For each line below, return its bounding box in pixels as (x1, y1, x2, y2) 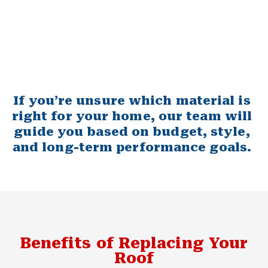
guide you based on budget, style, (14, 124, 250, 139)
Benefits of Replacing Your (20, 234, 248, 252)
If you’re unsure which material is (13, 93, 251, 108)
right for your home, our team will (11, 108, 252, 123)
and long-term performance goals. (12, 139, 252, 154)
